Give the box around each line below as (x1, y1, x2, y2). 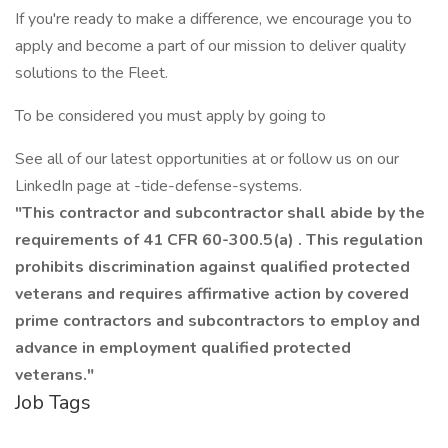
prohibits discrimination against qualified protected (15, 256, 410, 278)
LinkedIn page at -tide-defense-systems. (15, 175, 302, 197)
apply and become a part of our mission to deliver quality (15, 35, 406, 57)
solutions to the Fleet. (15, 62, 168, 84)
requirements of (15, 229, 143, 251)
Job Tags (15, 389, 91, 416)
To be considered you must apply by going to (15, 105, 326, 127)
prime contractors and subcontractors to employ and (15, 310, 420, 332)
